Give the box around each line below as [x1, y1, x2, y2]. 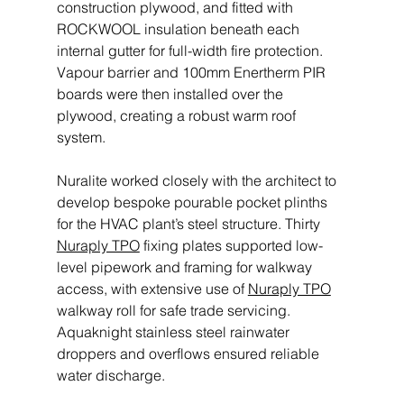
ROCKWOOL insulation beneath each [56, 19, 303, 38]
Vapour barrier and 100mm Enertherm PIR [56, 62, 329, 81]
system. [56, 127, 109, 146]
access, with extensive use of [56, 279, 248, 298]
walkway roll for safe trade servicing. [56, 300, 294, 319]
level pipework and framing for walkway [56, 257, 316, 276]
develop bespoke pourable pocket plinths [56, 192, 331, 211]
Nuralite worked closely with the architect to [56, 170, 340, 189]
